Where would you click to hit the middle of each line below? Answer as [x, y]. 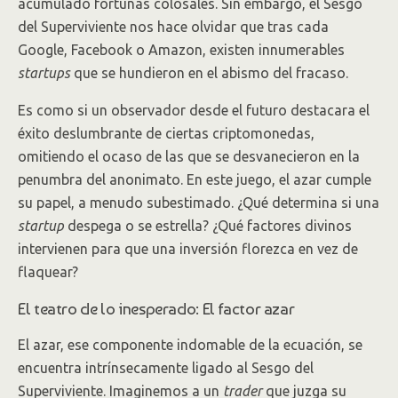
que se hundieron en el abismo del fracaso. [209, 73]
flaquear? [48, 272]
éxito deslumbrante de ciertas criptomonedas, [166, 133]
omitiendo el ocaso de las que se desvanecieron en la [189, 156]
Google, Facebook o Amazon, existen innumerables [181, 50]
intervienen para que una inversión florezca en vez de [188, 249]
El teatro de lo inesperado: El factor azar [156, 308]
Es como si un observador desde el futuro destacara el [194, 110]
